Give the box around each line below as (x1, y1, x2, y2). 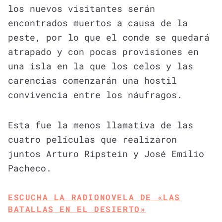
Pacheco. (8, 162, 52, 174)
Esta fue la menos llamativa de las (8, 118, 193, 131)
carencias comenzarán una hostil (8, 74, 177, 86)
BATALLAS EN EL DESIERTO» (8, 203, 146, 214)
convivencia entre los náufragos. (8, 88, 182, 101)
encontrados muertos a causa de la (8, 16, 188, 29)
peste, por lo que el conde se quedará (8, 31, 210, 43)
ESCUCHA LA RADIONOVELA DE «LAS (8, 191, 181, 202)
